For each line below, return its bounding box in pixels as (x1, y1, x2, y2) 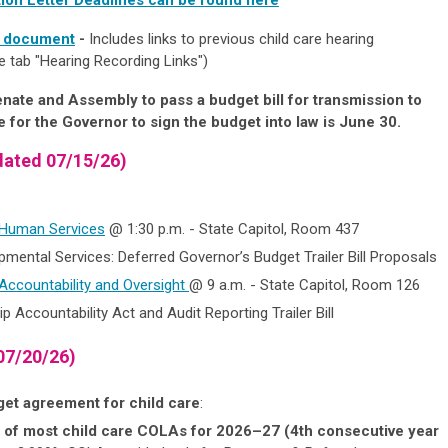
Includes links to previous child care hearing (89, 29, 374, 48)
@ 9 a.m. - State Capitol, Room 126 (189, 275, 420, 294)
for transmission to (288, 90, 422, 109)
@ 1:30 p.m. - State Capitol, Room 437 (105, 219, 359, 238)
